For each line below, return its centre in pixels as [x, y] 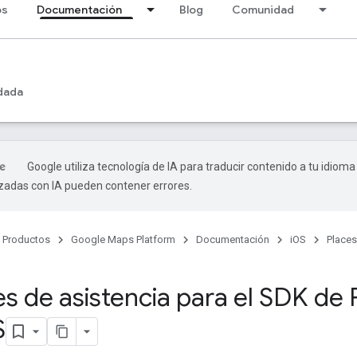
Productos [26, 239]
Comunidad [263, 10]
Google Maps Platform [123, 239]
